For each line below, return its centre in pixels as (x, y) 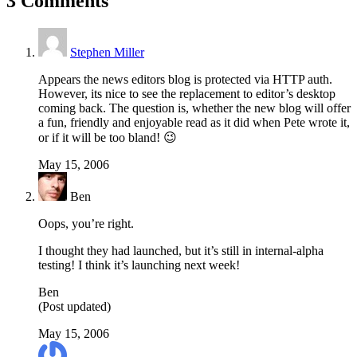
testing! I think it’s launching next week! (139, 265)
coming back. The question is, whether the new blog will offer (194, 108)
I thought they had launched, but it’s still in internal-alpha (181, 251)
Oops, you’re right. (86, 224)
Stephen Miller (107, 53)
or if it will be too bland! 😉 (108, 138)
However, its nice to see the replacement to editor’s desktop (187, 94)
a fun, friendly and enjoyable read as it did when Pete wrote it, (194, 123)
